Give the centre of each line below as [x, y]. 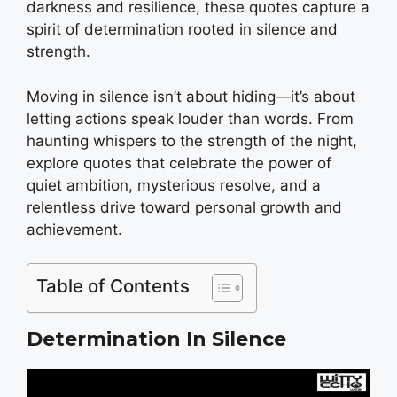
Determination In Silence [156, 339]
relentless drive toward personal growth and [184, 207]
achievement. [74, 229]
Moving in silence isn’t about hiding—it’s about [191, 96]
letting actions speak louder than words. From [190, 118]
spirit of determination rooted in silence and [182, 29]
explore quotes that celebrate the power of [179, 163]
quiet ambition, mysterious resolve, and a [174, 185]
